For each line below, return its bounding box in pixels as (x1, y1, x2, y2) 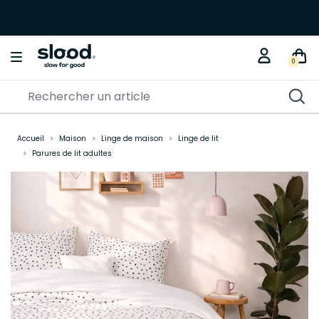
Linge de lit (177, 133, 219, 144)
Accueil (16, 133, 44, 144)
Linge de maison (100, 133, 163, 144)
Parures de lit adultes (31, 148, 112, 159)
